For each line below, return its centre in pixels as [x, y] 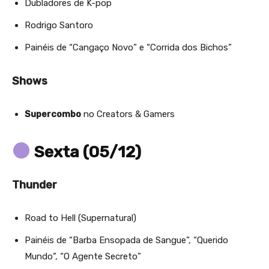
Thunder [35, 185]
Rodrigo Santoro [59, 25]
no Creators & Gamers [128, 114]
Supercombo [53, 114]
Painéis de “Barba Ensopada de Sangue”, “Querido [126, 240]
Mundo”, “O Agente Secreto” [83, 256]
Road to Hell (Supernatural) [80, 218]
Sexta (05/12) [86, 152]
